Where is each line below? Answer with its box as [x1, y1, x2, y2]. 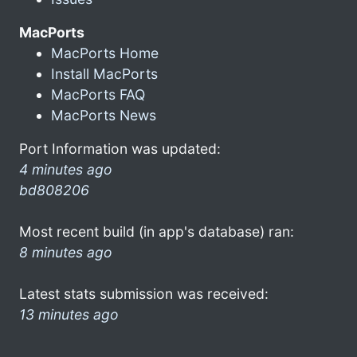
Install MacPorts [51, 65, 158, 82]
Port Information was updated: [19, 139, 221, 157]
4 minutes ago [19, 160, 112, 178]
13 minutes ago [19, 305, 119, 323]
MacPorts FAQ [51, 85, 145, 103]
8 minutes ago [19, 243, 112, 261]
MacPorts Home [51, 44, 159, 61]
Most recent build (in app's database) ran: [19, 222, 294, 240]
